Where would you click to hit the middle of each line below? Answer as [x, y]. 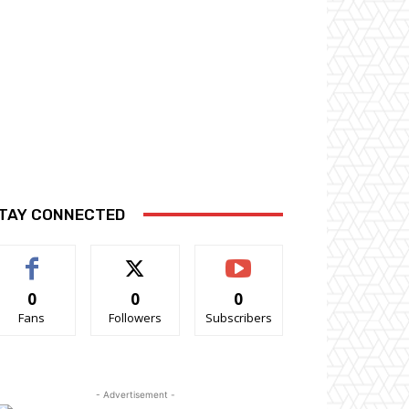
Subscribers [238, 317]
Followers [135, 317]
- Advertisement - [135, 394]
